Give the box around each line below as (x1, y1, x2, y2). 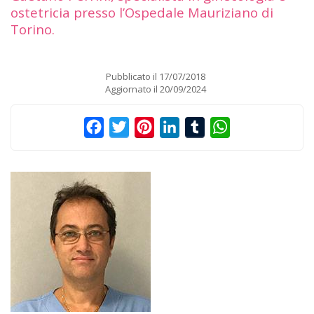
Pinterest (154, 118, 203, 135)
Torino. (11, 20, 55, 38)
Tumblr (205, 118, 244, 135)
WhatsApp (230, 118, 285, 135)
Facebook (104, 118, 154, 135)
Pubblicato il (105, 69, 159, 83)
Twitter (129, 118, 168, 135)
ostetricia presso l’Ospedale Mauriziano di (11, 3, 273, 21)
